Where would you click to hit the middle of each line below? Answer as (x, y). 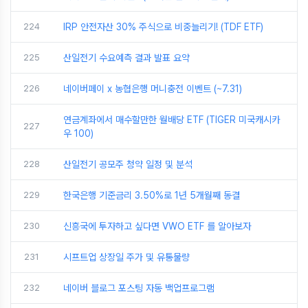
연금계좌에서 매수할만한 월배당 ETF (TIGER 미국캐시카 (172, 120)
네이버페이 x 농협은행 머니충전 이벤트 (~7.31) (153, 89)
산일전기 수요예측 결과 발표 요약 (126, 58)
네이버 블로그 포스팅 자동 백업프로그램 (139, 288)
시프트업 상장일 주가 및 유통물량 (126, 257)
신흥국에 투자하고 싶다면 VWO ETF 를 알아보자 (157, 226)
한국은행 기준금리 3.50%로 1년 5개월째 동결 (152, 195)
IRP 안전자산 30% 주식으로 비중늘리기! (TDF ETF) (163, 27)
